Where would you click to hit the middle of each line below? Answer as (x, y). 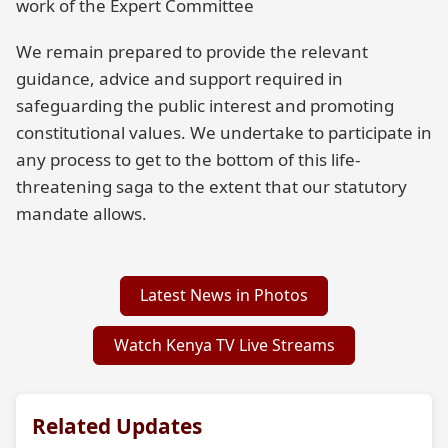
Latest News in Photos (224, 295)
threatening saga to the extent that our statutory (211, 186)
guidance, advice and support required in (179, 78)
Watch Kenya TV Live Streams (224, 345)
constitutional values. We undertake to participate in (224, 132)
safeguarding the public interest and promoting (205, 105)
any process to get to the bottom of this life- (188, 159)
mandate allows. (81, 213)
